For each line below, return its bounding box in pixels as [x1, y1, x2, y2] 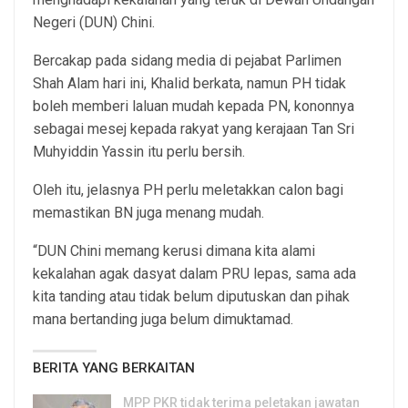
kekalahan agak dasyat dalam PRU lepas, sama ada [33, 264, 356, 282]
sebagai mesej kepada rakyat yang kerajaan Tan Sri [33, 119, 354, 138]
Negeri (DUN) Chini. [33, 13, 155, 31]
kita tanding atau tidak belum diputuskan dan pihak [33, 287, 350, 305]
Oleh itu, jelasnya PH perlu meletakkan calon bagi [33, 180, 343, 199]
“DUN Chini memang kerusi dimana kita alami [33, 241, 315, 260]
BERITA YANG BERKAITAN [33, 359, 195, 376]
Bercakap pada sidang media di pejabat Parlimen [33, 51, 342, 69]
